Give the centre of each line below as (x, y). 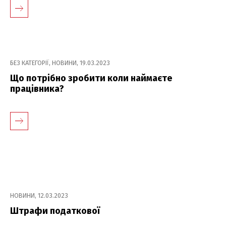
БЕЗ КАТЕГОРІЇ (30, 63)
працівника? (37, 89)
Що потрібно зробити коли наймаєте (91, 78)
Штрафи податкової (55, 211)
